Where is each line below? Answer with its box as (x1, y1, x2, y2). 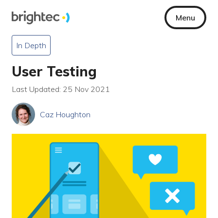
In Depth (16, 40, 46, 50)
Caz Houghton (40, 109, 91, 119)
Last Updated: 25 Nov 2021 (12, 84, 110, 94)
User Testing (12, 63, 97, 80)
